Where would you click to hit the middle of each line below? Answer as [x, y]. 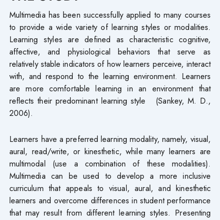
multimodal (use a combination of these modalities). [110, 163]
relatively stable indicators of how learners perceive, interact [110, 64]
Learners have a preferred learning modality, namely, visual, [110, 139]
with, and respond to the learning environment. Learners [110, 76]
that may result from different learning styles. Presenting [110, 212]
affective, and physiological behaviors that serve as [110, 51]
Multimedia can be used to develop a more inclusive [110, 176]
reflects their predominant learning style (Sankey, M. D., [110, 100]
